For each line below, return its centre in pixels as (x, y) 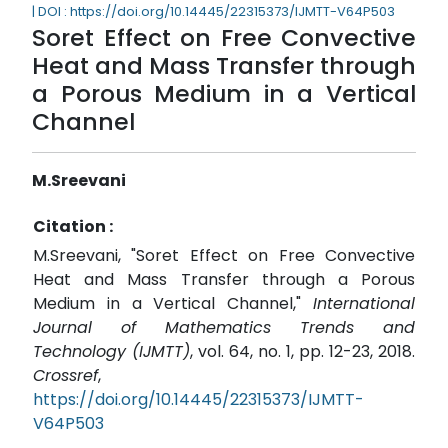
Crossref (65, 376)
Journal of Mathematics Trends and (224, 328)
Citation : (73, 227)
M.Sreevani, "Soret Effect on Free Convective (224, 256)
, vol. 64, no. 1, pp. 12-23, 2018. (302, 352)
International (364, 304)
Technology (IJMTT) (111, 352)
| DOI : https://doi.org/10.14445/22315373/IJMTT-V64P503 (213, 11)
